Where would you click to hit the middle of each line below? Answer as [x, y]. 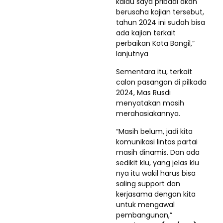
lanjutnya [132, 54]
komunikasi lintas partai [157, 142]
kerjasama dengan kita [156, 194]
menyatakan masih [150, 103]
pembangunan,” [144, 215]
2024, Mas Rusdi [143, 92]
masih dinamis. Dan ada [158, 152]
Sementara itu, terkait [154, 71]
